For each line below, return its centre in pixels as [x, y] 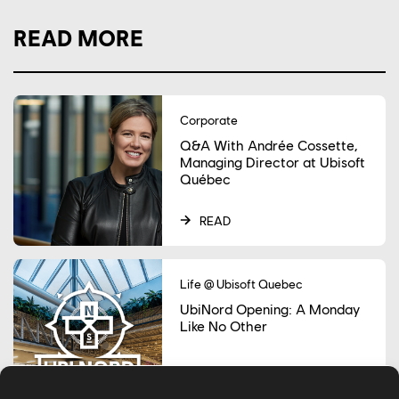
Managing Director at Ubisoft [273, 161]
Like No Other [224, 325]
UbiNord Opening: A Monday [270, 308]
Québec [206, 178]
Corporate [209, 119]
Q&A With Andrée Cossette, [269, 144]
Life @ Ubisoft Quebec [242, 283]
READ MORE [78, 37]
